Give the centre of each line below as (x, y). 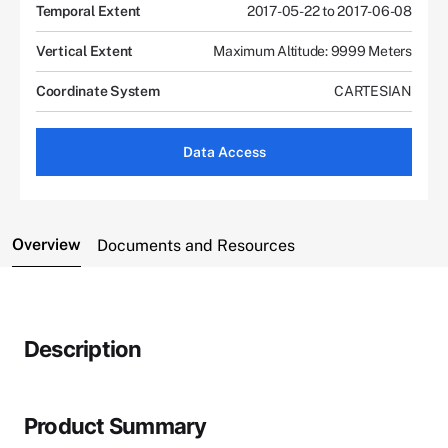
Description (83, 348)
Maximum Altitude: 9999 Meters (312, 50)
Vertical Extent (85, 50)
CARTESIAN (373, 90)
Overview (46, 244)
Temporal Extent (89, 10)
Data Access (224, 151)
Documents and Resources (196, 245)
